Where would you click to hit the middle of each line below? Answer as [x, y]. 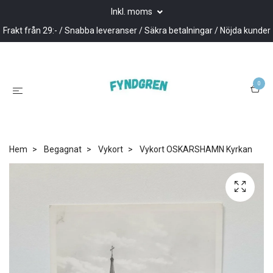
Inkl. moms [132, 12]
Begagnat [63, 149]
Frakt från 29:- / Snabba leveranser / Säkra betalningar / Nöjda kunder [136, 30]
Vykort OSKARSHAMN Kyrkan [195, 149]
